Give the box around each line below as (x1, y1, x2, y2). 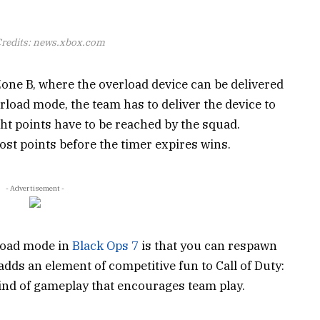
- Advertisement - (6, 183, 64, 193)
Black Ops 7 (69, 237, 139, 254)
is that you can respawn (139, 237, 277, 254)
